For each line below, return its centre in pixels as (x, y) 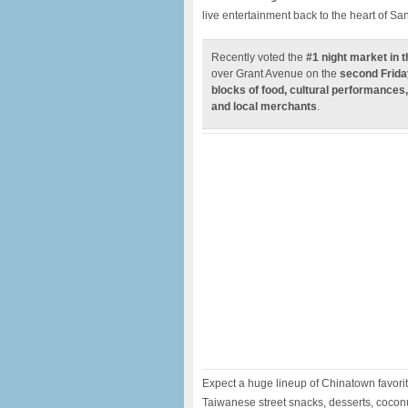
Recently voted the (259, 57)
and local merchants (264, 107)
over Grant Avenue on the (275, 74)
